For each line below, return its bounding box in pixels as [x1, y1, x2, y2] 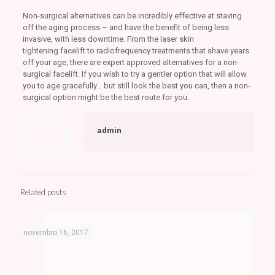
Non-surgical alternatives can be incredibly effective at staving [22, 10, 242, 20]
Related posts [20, 187, 66, 197]
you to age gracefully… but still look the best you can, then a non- [22, 80, 250, 90]
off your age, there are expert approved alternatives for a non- [22, 57, 239, 67]
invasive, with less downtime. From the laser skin [22, 34, 194, 44]
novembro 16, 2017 [23, 228, 88, 237]
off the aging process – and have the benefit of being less [22, 22, 229, 32]
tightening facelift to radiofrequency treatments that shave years [22, 45, 249, 55]
